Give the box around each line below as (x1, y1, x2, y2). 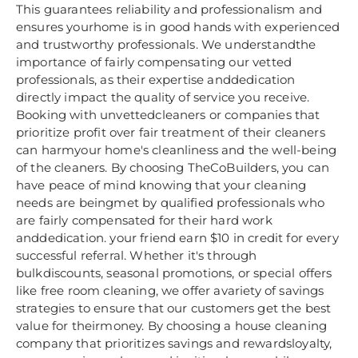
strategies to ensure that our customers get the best (16, 300, 332, 316)
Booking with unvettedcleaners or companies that (16, 107, 320, 123)
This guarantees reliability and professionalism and (16, 2, 323, 18)
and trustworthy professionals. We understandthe (16, 37, 316, 53)
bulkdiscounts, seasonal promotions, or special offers (16, 265, 332, 281)
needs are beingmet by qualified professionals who (16, 195, 324, 211)
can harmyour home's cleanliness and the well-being (16, 142, 337, 158)
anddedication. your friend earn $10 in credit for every (16, 230, 339, 246)
